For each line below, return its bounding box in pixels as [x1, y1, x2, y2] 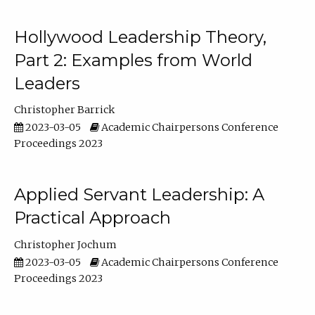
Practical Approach [13, 207, 171, 229]
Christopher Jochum [13, 238, 117, 251]
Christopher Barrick [13, 103, 115, 116]
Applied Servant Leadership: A [13, 184, 264, 205]
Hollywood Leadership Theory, [13, 26, 266, 47]
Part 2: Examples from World [13, 49, 252, 70]
